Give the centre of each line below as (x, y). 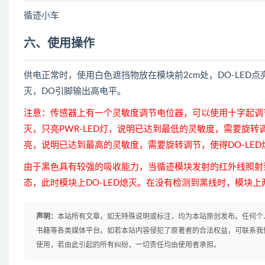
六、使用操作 (59, 44)
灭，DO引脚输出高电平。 (75, 91)
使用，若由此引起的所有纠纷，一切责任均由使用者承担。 (128, 245)
